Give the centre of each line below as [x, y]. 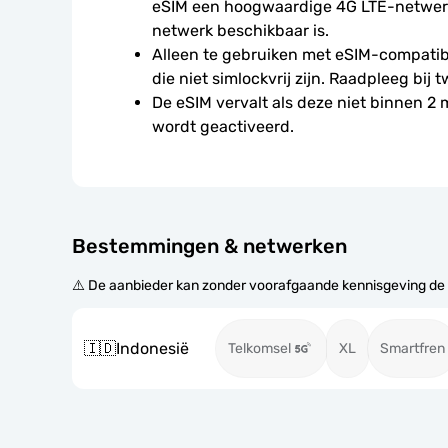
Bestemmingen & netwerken [209, 246]
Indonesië [152, 348]
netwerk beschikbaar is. [240, 30]
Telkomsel [259, 348]
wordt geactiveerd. [223, 126]
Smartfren [412, 348]
